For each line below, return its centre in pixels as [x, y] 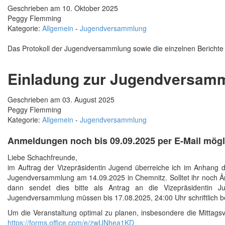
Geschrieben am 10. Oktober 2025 [63, 8]
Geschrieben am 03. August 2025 [61, 100]
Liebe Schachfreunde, [42, 157]
